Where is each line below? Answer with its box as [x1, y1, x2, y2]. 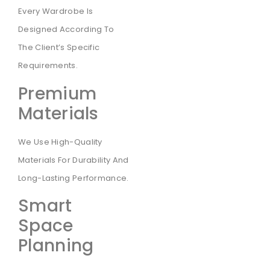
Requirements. [18, 60, 78, 72]
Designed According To [18, 24, 115, 36]
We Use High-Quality [18, 136, 102, 148]
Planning [18, 233, 94, 257]
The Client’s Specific [18, 42, 100, 54]
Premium [18, 81, 97, 105]
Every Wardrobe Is [18, 5, 93, 17]
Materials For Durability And [18, 154, 129, 166]
